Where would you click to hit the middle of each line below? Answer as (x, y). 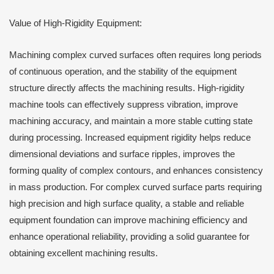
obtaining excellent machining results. (83, 254)
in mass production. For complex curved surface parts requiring (135, 187)
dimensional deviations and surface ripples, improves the (122, 154)
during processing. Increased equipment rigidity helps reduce (130, 138)
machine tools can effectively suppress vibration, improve (124, 105)
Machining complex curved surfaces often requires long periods (135, 55)
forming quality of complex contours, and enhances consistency (136, 171)
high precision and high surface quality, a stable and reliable (127, 204)
